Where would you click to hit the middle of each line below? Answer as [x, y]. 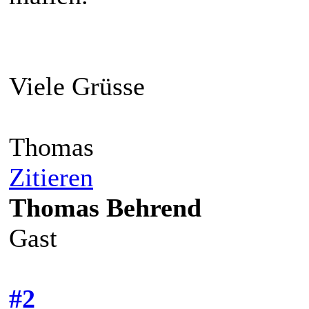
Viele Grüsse [77, 86]
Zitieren [51, 177]
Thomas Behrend [105, 207]
